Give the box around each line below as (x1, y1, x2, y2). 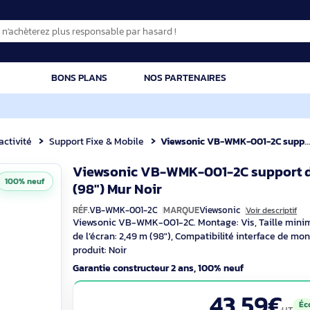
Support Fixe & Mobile (89, 148, 194, 165)
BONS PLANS (91, 77, 154, 95)
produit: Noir (115, 269, 175, 286)
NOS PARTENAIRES (194, 77, 286, 95)
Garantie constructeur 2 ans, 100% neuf (115, 289, 305, 306)
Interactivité (10, 148, 70, 165)
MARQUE (215, 226, 256, 241)
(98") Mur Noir (115, 199, 215, 222)
